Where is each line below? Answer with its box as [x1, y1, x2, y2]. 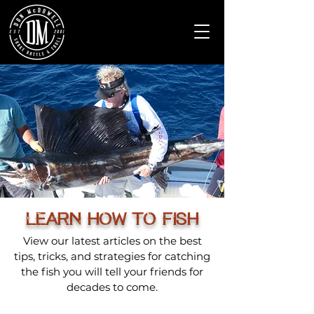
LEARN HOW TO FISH [25, 209, 199, 226]
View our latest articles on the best [22, 234, 202, 247]
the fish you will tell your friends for [21, 265, 203, 278]
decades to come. [67, 280, 158, 294]
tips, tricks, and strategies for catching [14, 250, 210, 263]
